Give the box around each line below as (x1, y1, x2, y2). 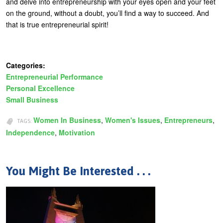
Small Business (6, 95, 58, 105)
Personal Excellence (6, 83, 75, 94)
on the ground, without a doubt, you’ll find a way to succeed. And (6, 8, 209, 18)
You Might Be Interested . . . (6, 164, 150, 178)
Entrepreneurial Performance (6, 72, 103, 82)
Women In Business (33, 115, 101, 125)
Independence (6, 127, 55, 138)
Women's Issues (105, 115, 160, 125)
